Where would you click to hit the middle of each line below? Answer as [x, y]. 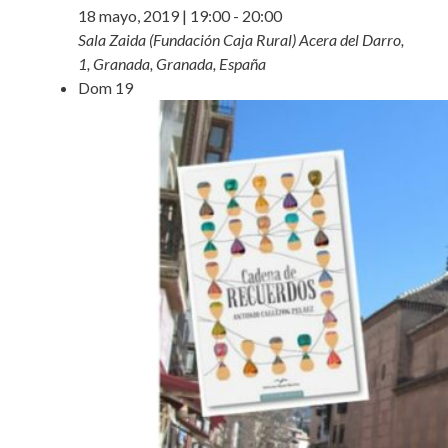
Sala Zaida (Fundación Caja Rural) [188, 40]
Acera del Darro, [351, 40]
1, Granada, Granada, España [172, 64]
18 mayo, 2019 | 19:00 [154, 16]
